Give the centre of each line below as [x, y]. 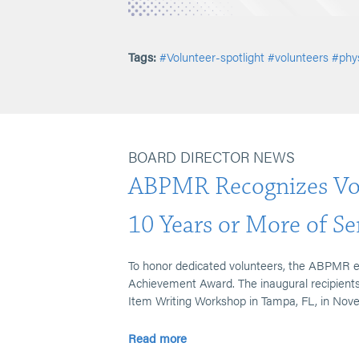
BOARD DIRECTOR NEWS [212, 157]
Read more [157, 338]
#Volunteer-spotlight [212, 56]
